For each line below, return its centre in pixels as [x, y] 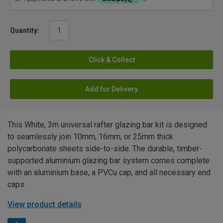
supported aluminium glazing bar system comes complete [109, 161]
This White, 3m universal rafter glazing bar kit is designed [107, 125]
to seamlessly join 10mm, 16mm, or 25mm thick [90, 137]
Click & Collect [111, 60]
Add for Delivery [111, 89]
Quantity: [25, 31]
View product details [45, 205]
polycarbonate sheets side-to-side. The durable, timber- [105, 149]
